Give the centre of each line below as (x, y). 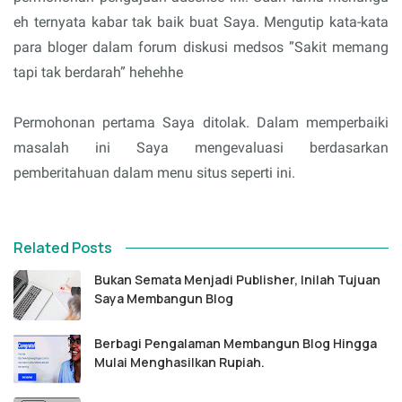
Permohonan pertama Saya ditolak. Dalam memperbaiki (201, 123)
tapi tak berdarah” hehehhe (100, 73)
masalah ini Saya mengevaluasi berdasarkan (201, 148)
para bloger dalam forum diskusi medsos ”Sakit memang (201, 48)
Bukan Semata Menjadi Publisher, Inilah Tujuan (237, 280)
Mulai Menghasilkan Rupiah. (179, 363)
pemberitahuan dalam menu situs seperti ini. (156, 173)
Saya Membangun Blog (164, 299)
